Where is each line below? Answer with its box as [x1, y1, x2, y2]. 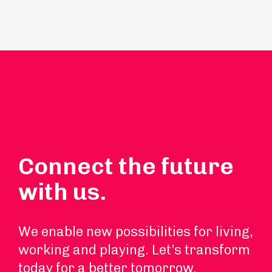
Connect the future [18, 152, 234, 180]
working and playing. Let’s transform [18, 242, 250, 258]
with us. [18, 178, 106, 206]
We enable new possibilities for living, [18, 223, 253, 240]
